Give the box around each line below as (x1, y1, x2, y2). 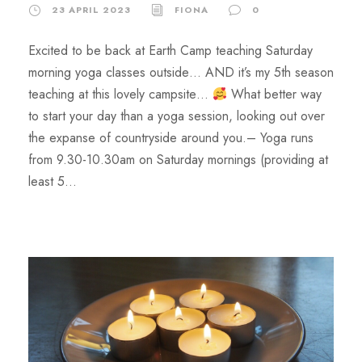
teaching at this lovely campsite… (28, 85, 213, 103)
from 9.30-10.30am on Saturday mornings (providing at (28, 150, 328, 169)
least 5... (28, 172, 77, 191)
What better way (227, 85, 322, 103)
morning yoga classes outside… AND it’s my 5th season (28, 63, 334, 82)
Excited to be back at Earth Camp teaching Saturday (28, 41, 313, 60)
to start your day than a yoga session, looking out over (28, 107, 325, 125)
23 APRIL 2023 (52, 3, 131, 16)
